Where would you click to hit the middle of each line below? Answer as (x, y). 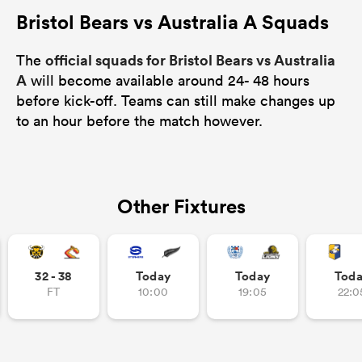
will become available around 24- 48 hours (168, 80)
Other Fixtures (181, 206)
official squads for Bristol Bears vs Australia (190, 59)
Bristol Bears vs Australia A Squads (173, 21)
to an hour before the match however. (139, 120)
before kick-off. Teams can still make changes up (176, 100)
